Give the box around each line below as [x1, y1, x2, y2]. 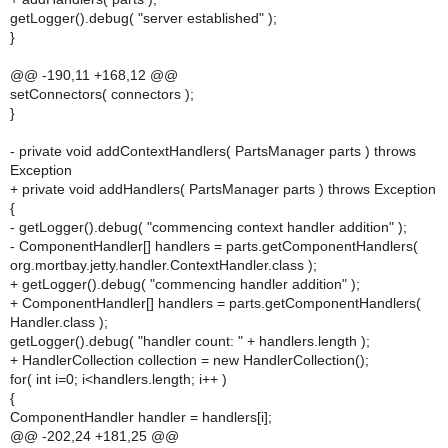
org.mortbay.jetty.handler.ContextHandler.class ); [10, 257, 317, 273]
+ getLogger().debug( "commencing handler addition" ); [10, 276, 360, 292]
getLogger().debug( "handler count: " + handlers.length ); [10, 333, 370, 349]
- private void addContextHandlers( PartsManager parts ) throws [10, 143, 416, 159]
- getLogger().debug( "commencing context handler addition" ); [10, 219, 407, 235]
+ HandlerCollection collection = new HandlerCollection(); [10, 352, 369, 368]
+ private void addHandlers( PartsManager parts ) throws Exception [10, 181, 436, 197]
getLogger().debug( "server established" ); [10, 10, 277, 26]
